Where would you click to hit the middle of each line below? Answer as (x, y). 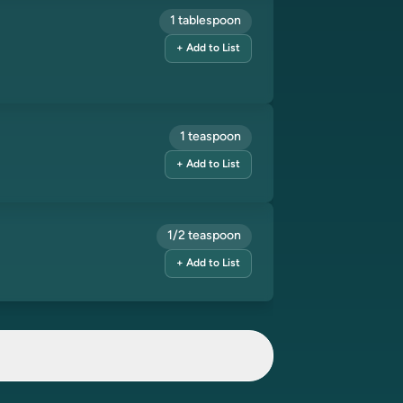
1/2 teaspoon (204, 236)
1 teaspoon (210, 137)
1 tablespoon (206, 21)
